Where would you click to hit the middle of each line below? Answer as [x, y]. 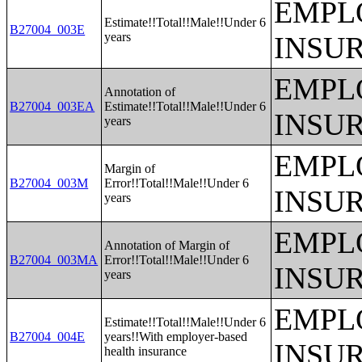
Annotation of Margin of [167, 245]
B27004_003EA [53, 106]
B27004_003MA [54, 260]
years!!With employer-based [176, 337]
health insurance [146, 351]
